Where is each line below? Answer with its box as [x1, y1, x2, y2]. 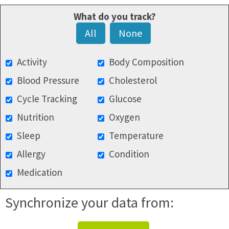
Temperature [109, 129, 164, 142]
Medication [17, 166, 62, 178]
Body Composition [109, 56, 184, 68]
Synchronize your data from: [5, 193, 174, 212]
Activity [17, 56, 47, 68]
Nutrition [17, 111, 54, 123]
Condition [109, 148, 149, 160]
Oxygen [109, 111, 140, 123]
